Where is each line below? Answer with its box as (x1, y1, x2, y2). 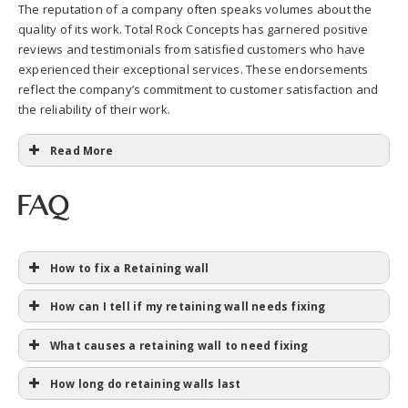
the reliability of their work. (18, 101, 170, 117)
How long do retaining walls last (50, 376, 241, 391)
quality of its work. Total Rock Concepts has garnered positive (18, 21, 369, 37)
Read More (50, 143, 113, 158)
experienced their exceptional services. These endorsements (18, 61, 369, 77)
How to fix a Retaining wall (50, 260, 209, 275)
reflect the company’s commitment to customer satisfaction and (18, 81, 379, 97)
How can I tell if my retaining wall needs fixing (50, 299, 326, 313)
